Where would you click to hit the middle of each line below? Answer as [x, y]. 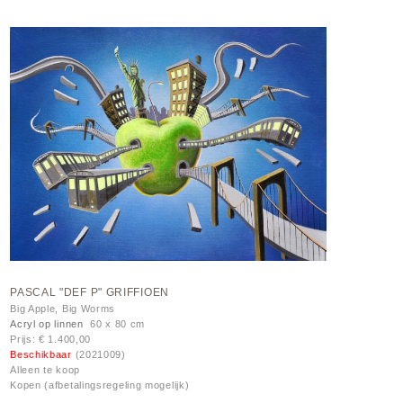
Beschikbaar [43, 354]
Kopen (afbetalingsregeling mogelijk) [100, 385]
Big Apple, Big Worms [63, 308]
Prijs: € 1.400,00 [51, 339]
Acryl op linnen [47, 323]
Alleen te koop [45, 369]
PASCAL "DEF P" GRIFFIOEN [90, 292]
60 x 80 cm [114, 323]
